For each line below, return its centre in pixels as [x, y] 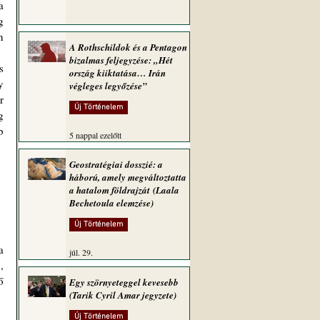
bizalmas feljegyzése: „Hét [121, 60]
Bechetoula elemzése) [111, 203]
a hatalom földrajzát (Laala [124, 190]
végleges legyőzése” [108, 86]
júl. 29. [81, 252]
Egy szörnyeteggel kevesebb [124, 282]
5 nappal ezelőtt [95, 135]
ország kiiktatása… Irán [117, 73]
